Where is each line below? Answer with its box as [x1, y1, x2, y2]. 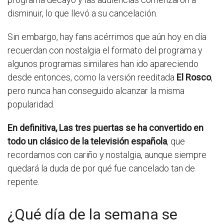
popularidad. [7, 98, 54, 109]
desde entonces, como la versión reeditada [7, 71, 176, 82]
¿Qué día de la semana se [7, 205, 177, 223]
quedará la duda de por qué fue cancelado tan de [7, 162, 195, 173]
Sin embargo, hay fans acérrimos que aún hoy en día [7, 31, 206, 42]
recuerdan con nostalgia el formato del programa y [7, 44, 202, 55]
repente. [7, 176, 39, 187]
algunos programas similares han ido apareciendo [7, 58, 198, 69]
